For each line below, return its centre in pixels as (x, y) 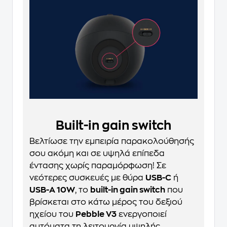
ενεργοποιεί (142, 214)
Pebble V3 (96, 214)
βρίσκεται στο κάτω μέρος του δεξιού (106, 202)
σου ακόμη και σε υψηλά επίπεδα (97, 153)
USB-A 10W (52, 190)
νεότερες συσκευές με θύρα (87, 178)
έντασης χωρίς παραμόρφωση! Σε (98, 165)
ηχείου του (52, 214)
